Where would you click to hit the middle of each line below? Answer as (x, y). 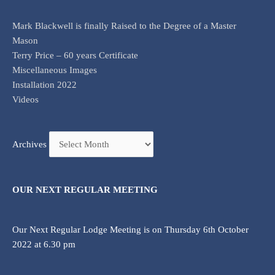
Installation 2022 (45, 84)
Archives (29, 145)
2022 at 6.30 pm (44, 244)
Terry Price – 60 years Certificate (75, 55)
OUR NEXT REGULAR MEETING (85, 190)
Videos (25, 99)
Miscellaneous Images (55, 70)
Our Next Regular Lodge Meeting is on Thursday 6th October (130, 229)
